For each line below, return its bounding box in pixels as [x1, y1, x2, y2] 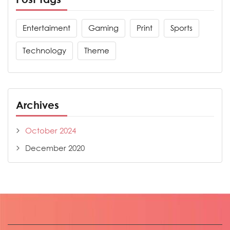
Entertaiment [23, 23, 70, 33]
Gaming [88, 23, 119, 33]
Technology [23, 45, 66, 56]
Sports [170, 23, 193, 33]
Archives [16, 98, 59, 112]
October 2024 [25, 125, 76, 136]
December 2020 [25, 143, 85, 154]
